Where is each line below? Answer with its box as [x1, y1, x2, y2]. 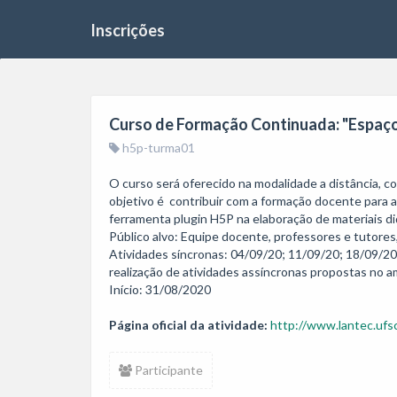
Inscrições [90, 19, 165, 40]
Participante [132, 362, 203, 378]
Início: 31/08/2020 [109, 282, 211, 297]
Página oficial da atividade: [109, 317, 268, 332]
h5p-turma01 [120, 140, 195, 155]
